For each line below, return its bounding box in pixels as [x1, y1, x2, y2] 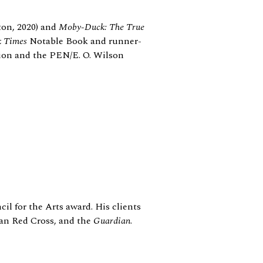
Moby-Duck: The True [59, 19, 144, 34]
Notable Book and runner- [27, 33, 141, 48]
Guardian [93, 213, 130, 228]
